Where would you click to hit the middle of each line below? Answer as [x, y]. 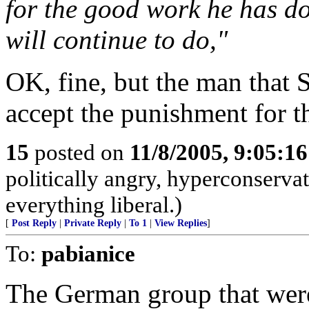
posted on [79, 152]
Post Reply [34, 223]
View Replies [181, 223]
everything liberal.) [94, 205]
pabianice [88, 253]
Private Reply [93, 223]
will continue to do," [117, 40]
